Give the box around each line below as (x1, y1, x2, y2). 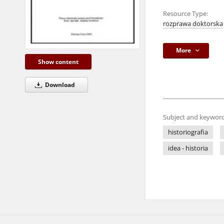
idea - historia (168, 144, 208, 152)
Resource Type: (163, 9, 208, 18)
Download (43, 80, 75, 89)
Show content (38, 57, 78, 66)
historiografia (168, 128, 208, 136)
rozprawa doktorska (163, 19, 223, 28)
